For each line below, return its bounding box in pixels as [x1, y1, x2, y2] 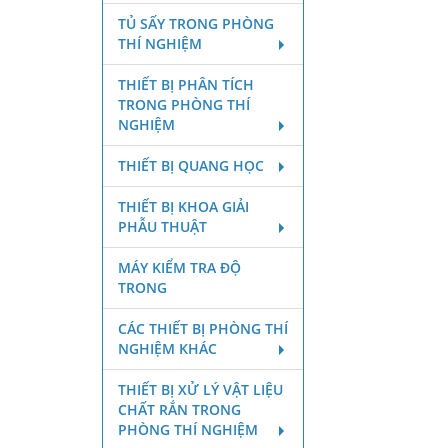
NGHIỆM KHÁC [118, 339, 217, 358]
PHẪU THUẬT [118, 217, 207, 236]
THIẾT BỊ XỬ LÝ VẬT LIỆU [118, 380, 283, 399]
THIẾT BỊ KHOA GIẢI [118, 197, 249, 216]
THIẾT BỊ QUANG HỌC [118, 156, 264, 175]
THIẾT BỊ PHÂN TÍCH [118, 75, 254, 94]
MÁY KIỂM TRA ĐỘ [118, 258, 241, 277]
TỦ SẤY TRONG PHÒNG [118, 14, 274, 33]
